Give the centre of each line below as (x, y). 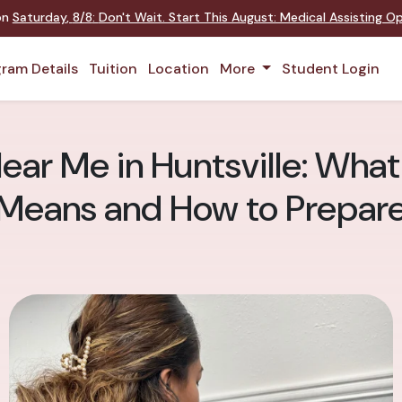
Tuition (113, 69)
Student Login (330, 69)
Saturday (39, 17)
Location (179, 69)
